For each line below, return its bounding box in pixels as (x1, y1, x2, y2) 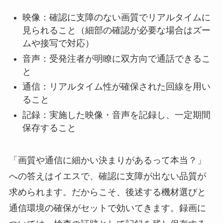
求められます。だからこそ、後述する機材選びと (8, 187, 206, 197)
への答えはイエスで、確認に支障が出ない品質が (8, 171, 206, 181)
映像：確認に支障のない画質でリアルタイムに (22, 12, 211, 23)
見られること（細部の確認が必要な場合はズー (22, 25, 211, 36)
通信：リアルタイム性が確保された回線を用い (22, 82, 211, 92)
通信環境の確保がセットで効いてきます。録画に (8, 203, 206, 213)
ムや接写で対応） (22, 38, 94, 49)
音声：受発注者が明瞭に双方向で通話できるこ (22, 53, 211, 64)
